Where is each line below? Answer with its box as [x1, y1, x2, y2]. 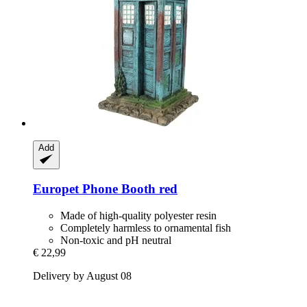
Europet [33, 182, 79, 197]
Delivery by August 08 [33, 270, 132, 282]
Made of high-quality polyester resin [60, 210, 217, 222]
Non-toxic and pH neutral [60, 234, 171, 247]
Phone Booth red [79, 182, 177, 197]
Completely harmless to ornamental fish [60, 222, 231, 234]
